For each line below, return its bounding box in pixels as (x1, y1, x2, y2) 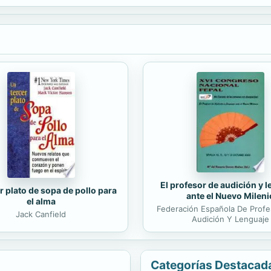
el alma (26, 195, 56, 206)
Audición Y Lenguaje (191, 214, 269, 224)
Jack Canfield (16, 209, 66, 219)
